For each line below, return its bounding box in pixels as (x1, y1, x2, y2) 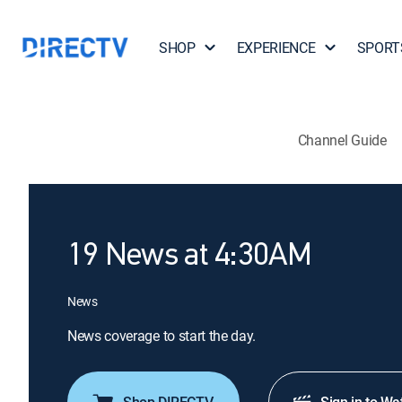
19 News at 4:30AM (67, 240, 311, 273)
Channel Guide (297, 129, 387, 150)
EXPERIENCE (236, 38, 316, 57)
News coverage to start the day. (67, 326, 257, 345)
